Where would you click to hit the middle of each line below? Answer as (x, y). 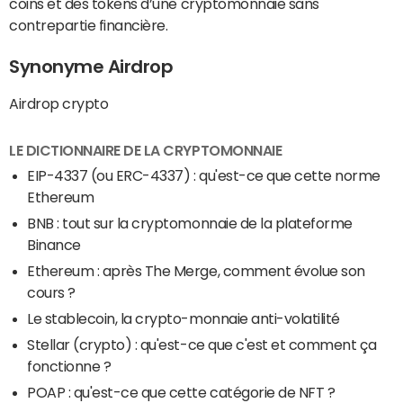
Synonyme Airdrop (91, 66)
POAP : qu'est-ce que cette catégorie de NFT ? (181, 392)
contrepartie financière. (89, 25)
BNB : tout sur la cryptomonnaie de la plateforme (190, 223)
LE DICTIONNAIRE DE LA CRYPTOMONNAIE (146, 150)
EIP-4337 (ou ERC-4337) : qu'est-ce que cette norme (204, 175)
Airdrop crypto (59, 103)
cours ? (51, 292)
